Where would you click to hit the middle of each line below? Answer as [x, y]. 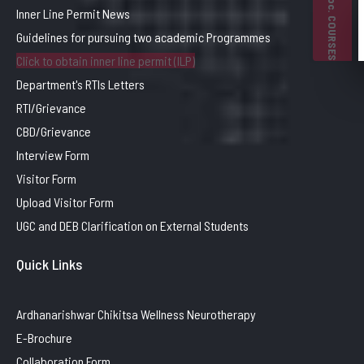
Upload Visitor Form [65, 202]
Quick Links [49, 264]
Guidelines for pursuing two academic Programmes [143, 37]
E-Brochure [44, 338]
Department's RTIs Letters [80, 84]
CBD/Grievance [54, 131]
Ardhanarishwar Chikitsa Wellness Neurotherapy [136, 314]
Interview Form [53, 155]
